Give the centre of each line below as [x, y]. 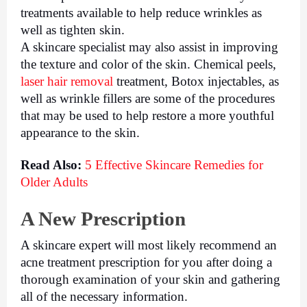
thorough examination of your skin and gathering [150, 279]
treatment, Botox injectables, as [196, 81]
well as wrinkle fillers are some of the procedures [148, 98]
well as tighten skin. [74, 29]
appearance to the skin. [80, 132]
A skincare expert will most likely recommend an [149, 245]
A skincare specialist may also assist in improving [149, 47]
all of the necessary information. [104, 296]
